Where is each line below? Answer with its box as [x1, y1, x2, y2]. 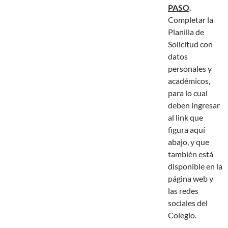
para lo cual [168, 88, 208, 98]
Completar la [168, 15, 213, 25]
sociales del [168, 198, 208, 208]
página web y [168, 174, 213, 184]
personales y [168, 64, 212, 74]
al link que [168, 112, 203, 123]
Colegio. [168, 210, 196, 220]
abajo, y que [168, 137, 209, 147]
